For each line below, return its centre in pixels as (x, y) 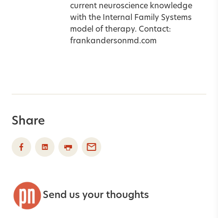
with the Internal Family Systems (131, 18)
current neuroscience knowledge (131, 6)
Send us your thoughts (96, 195)
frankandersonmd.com (113, 41)
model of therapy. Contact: (120, 29)
